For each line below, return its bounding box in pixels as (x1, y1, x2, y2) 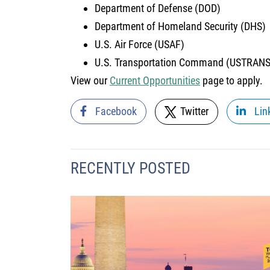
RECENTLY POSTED (71, 159, 190, 178)
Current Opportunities (110, 74, 200, 87)
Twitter (178, 105, 209, 118)
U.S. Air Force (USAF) (95, 38, 184, 51)
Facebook (93, 105, 137, 118)
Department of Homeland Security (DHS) (95, 20, 266, 33)
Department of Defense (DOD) (95, 2, 221, 14)
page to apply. (200, 74, 263, 87)
